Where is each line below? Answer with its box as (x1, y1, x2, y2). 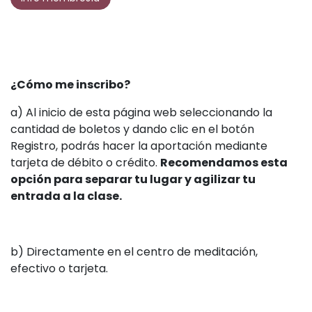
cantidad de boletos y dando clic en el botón (10, 120, 254, 137)
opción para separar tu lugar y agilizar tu (10, 171, 256, 187)
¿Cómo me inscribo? (10, 76, 130, 93)
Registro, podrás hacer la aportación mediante (10, 137, 267, 154)
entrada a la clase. (10, 187, 122, 204)
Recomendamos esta (160, 154, 288, 171)
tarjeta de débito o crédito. (10, 154, 160, 171)
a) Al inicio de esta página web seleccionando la (10, 104, 272, 120)
